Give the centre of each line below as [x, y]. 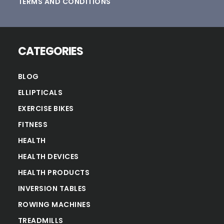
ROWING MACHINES [54, 204]
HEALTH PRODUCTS [54, 172]
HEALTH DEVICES [48, 156]
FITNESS [33, 124]
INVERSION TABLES [52, 188]
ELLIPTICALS [40, 92]
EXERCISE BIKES [46, 108]
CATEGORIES [50, 51]
